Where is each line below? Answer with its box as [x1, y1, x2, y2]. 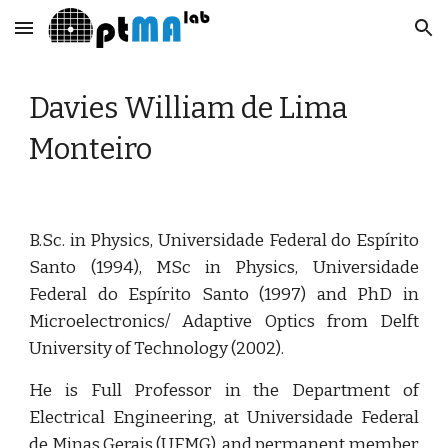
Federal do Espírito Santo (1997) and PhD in [29, 284, 419, 305]
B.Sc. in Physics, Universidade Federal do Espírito [29, 230, 419, 251]
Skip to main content [16, 28, 158, 46]
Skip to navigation [307, 28, 432, 46]
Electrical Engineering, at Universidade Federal [29, 407, 419, 428]
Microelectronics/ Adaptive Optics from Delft [29, 311, 419, 332]
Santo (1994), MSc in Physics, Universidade [29, 257, 419, 278]
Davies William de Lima [29, 91, 349, 126]
